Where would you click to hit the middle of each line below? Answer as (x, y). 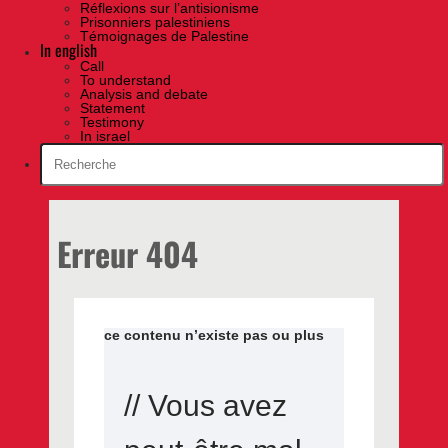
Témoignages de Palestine (164, 36)
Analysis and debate (144, 94)
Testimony (112, 122)
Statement (112, 108)
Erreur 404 (128, 253)
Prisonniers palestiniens (155, 22)
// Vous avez (205, 405)
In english (68, 50)
